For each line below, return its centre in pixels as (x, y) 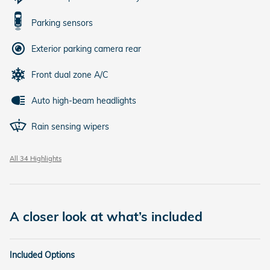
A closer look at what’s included (106, 217)
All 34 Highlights (36, 159)
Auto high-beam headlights (84, 101)
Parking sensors (62, 23)
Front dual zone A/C (70, 75)
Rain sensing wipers (70, 127)
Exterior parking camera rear (86, 49)
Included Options (42, 255)
